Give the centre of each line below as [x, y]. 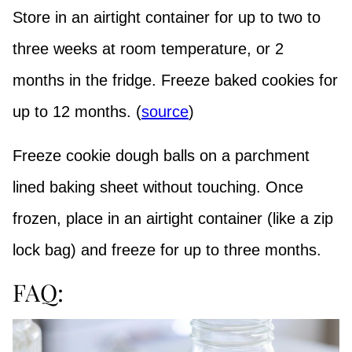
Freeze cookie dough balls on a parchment [161, 155]
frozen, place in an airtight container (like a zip [173, 218]
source [165, 111]
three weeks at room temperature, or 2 [148, 48]
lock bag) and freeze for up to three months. [167, 249]
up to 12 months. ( [77, 111]
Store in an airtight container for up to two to [167, 17]
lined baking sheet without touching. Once [158, 187]
